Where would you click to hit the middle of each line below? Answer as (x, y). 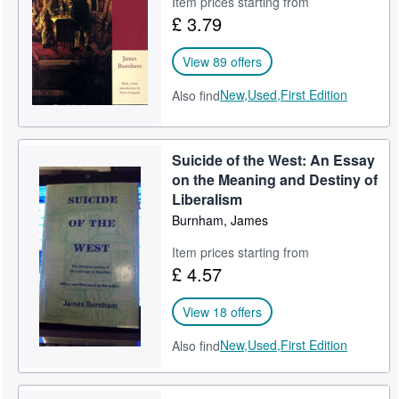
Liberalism (208, 199)
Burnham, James (220, 220)
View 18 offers (223, 312)
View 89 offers (223, 61)
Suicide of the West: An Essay (274, 160)
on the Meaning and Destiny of (275, 179)
